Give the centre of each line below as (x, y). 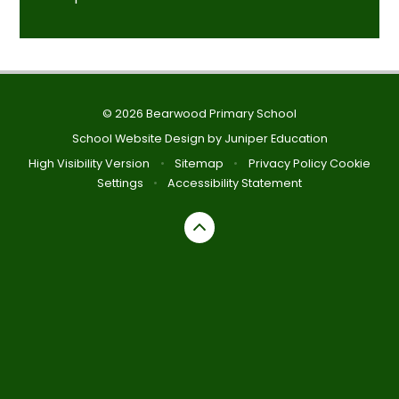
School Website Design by (148, 138)
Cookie (350, 164)
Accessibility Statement (235, 183)
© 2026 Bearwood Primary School (199, 113)
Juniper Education (276, 138)
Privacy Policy (287, 164)
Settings (120, 183)
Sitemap (199, 164)
